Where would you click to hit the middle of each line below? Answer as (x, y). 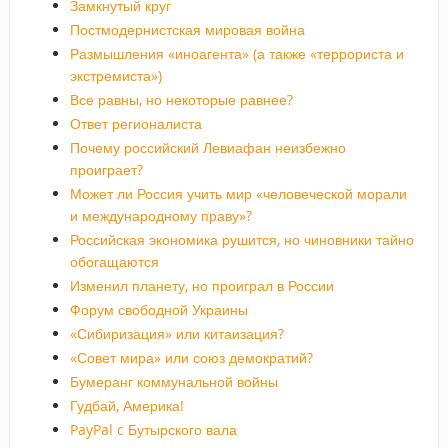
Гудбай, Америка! (126, 406)
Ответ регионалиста (135, 124)
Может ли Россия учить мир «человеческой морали (238, 194)
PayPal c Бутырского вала (153, 430)
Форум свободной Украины (158, 310)
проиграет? (106, 170)
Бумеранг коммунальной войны (173, 382)
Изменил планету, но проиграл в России (201, 286)
